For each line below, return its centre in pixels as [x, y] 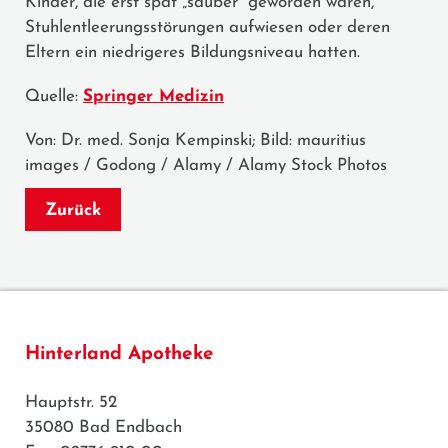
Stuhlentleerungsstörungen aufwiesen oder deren [207, 27]
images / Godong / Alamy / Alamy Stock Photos [206, 165]
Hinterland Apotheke [119, 354]
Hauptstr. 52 [71, 402]
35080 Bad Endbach [103, 427]
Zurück [73, 210]
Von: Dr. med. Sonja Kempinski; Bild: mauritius [195, 140]
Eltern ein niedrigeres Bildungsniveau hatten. [192, 52]
